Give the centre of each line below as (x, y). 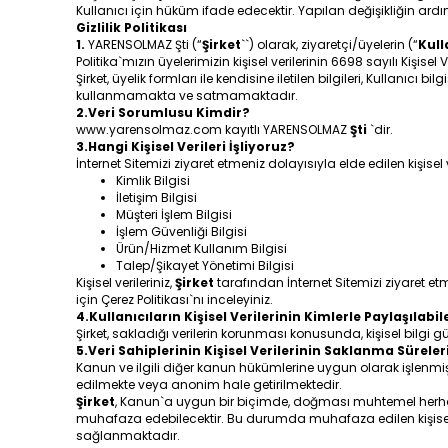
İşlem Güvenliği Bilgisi (181, 231)
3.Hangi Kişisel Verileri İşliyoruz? (185, 146)
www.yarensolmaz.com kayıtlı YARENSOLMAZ (211, 129)
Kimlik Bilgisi (153, 180)
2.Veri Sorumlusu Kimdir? (163, 112)
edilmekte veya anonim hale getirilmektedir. (209, 384)
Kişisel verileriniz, (125, 282)
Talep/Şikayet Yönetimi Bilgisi (205, 265)
